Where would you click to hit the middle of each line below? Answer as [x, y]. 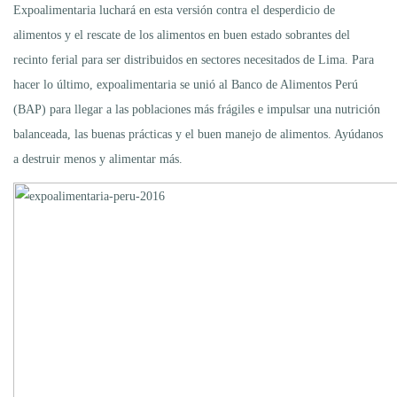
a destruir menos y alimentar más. [98, 159]
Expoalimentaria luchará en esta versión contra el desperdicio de [174, 10]
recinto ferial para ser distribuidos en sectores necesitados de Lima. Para [194, 59]
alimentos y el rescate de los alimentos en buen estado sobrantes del [182, 35]
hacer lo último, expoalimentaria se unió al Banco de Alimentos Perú [186, 84]
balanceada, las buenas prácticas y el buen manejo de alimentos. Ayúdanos [198, 134]
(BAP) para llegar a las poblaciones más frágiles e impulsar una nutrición [197, 109]
